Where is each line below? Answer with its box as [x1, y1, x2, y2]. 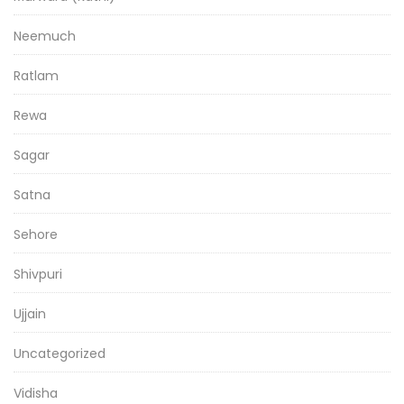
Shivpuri [14, 264, 62, 283]
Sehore [14, 225, 58, 243]
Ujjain [14, 304, 46, 323]
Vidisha [14, 383, 58, 402]
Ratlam [14, 66, 59, 85]
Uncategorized [14, 344, 106, 363]
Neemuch [14, 26, 76, 45]
